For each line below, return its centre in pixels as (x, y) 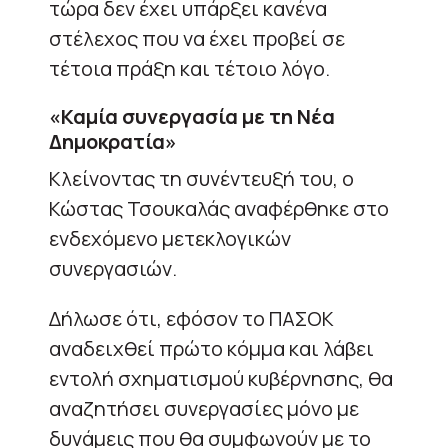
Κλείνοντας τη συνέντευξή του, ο (201, 178)
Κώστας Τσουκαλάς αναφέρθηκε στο (219, 208)
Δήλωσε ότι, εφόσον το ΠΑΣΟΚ (191, 318)
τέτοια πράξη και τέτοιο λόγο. (189, 68)
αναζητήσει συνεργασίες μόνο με (204, 408)
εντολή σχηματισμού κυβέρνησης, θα (221, 378)
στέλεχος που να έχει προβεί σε (197, 38)
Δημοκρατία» (113, 141)
